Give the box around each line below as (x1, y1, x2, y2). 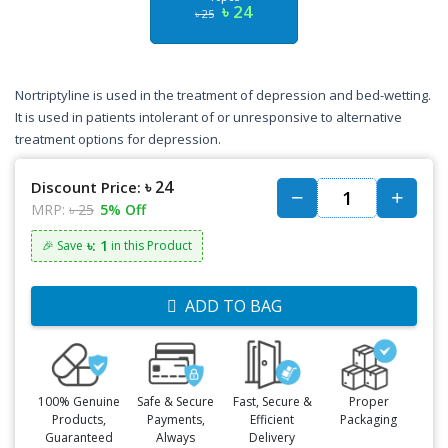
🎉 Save (42, 237, 83, 254)
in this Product (108, 237, 192, 254)
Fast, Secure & (232, 392, 312, 410)
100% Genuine (38, 392, 121, 410)
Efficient (250, 410, 295, 428)
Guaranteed (45, 428, 114, 446)
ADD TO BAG (184, 295, 282, 317)
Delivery (249, 428, 296, 446)
